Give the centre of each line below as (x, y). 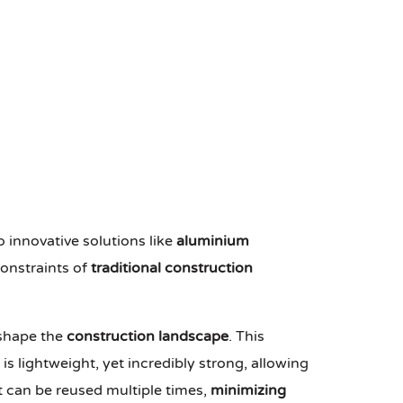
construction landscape (148, 337)
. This (246, 337)
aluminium (213, 242)
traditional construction (172, 269)
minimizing (248, 391)
